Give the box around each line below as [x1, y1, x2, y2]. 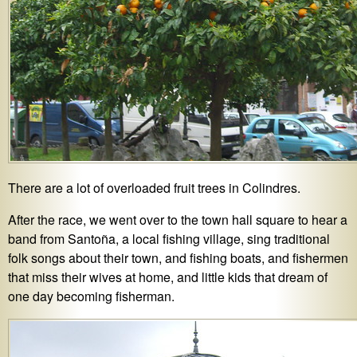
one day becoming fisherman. [8, 287, 175, 306]
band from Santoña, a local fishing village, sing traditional [8, 229, 330, 249]
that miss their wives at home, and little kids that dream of [8, 268, 328, 287]
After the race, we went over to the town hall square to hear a [8, 210, 347, 229]
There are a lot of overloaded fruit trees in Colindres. [8, 178, 300, 198]
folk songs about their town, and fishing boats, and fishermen [8, 249, 348, 268]
